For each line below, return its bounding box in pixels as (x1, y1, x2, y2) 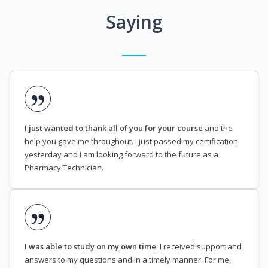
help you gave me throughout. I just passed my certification (25, 136, 238, 147)
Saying (105, 10, 163, 35)
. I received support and (156, 241, 242, 252)
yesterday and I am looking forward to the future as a (25, 149, 218, 160)
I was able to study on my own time (25, 241, 156, 252)
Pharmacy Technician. (25, 162, 103, 173)
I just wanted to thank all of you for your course (25, 123, 203, 134)
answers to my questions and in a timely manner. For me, (25, 254, 231, 266)
